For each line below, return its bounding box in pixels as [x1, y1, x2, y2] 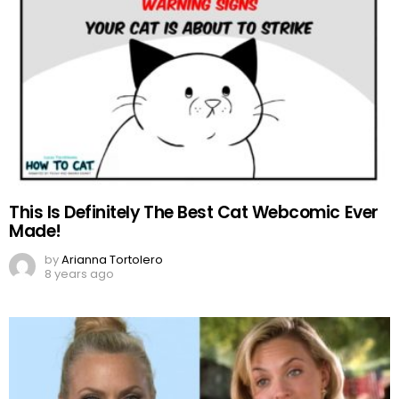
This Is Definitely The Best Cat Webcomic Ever [9, 200, 379, 225]
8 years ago [45, 265, 114, 283]
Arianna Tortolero [61, 251, 163, 269]
